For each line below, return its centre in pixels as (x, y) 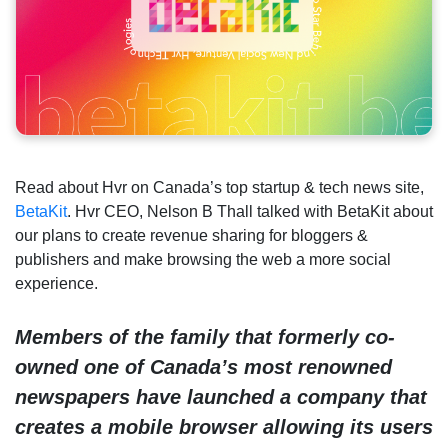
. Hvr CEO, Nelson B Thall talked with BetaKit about (250, 211)
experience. (56, 283)
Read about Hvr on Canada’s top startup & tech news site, (219, 187)
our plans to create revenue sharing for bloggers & (191, 235)
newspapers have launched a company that (221, 397)
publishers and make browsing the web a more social (203, 259)
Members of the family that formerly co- (205, 337)
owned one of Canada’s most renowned (203, 367)
